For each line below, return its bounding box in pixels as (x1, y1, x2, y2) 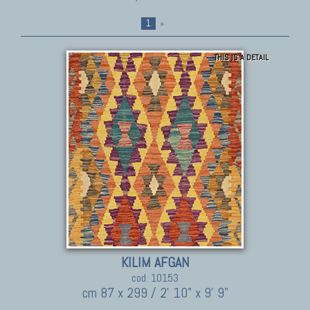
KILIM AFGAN (120, 253, 190, 271)
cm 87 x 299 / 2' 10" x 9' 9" (82, 284, 228, 302)
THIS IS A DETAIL (214, 51, 268, 63)
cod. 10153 (131, 270, 179, 285)
